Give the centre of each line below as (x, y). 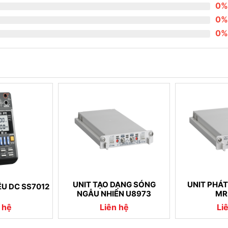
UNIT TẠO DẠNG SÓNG (114, 184)
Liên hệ (114, 207)
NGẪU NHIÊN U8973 (114, 193)
